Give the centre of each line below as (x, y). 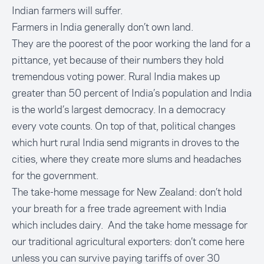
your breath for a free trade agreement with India (119, 209)
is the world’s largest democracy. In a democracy (119, 110)
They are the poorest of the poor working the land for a (131, 44)
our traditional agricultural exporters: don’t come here (128, 242)
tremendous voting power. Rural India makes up (116, 77)
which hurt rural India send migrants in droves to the (126, 143)
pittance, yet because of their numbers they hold (118, 60)
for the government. (55, 176)
